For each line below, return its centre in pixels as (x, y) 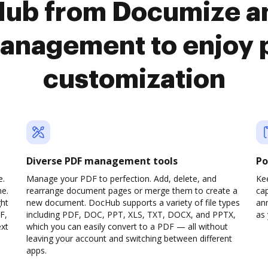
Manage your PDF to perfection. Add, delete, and (121, 179)
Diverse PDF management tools (102, 161)
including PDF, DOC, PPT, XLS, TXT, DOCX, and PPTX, (131, 214)
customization (134, 80)
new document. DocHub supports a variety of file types (133, 202)
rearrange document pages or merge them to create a (132, 191)
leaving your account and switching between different (129, 238)
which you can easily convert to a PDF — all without (127, 226)
